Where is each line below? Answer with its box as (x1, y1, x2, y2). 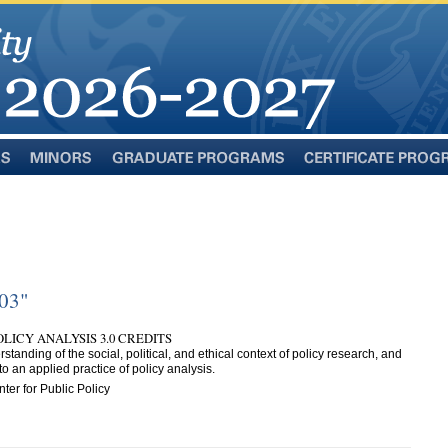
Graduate (110, 164, 161, 178)
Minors (28, 164, 65, 178)
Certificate (302, 164, 357, 178)
